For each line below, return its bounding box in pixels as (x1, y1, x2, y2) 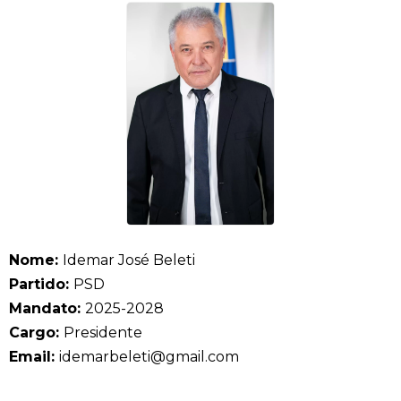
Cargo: (9, 324, 64, 341)
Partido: (9, 276, 73, 293)
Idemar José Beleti (63, 252, 195, 269)
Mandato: (9, 300, 85, 317)
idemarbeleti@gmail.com (59, 348, 239, 365)
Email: (9, 348, 59, 365)
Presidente (64, 324, 142, 341)
